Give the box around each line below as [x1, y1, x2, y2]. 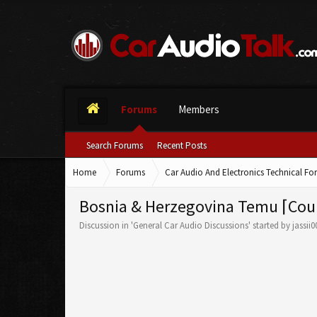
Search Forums [86, 139, 143, 151]
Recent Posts [157, 139, 207, 151]
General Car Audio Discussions [133, 219, 248, 231]
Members [178, 103, 219, 116]
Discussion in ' [79, 219, 133, 231]
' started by [248, 219, 292, 231]
